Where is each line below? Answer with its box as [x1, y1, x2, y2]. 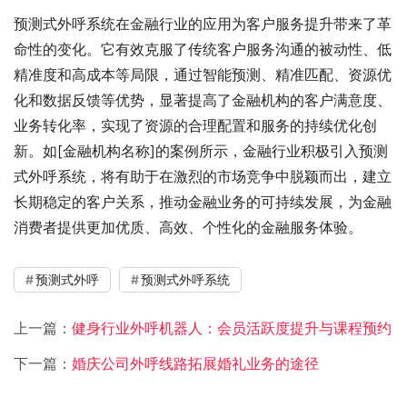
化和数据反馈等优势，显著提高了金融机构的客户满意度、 [14, 90, 392, 109]
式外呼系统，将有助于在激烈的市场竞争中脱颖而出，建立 [14, 166, 392, 185]
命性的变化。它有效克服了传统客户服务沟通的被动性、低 [14, 39, 392, 58]
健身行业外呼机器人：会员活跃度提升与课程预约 [72, 318, 392, 337]
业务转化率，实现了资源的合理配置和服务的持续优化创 [14, 115, 377, 134]
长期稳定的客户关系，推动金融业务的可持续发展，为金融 [14, 192, 392, 211]
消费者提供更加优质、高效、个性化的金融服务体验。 [14, 217, 362, 236]
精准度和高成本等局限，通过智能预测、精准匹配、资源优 [14, 65, 392, 84]
